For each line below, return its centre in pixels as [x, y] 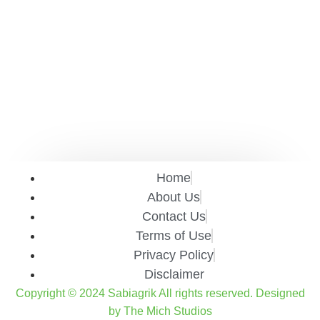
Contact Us [174, 217]
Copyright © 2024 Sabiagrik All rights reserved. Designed [160, 294]
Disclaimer [174, 275]
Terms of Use [174, 236]
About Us [174, 197]
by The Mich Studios [160, 311]
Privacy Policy [174, 255]
